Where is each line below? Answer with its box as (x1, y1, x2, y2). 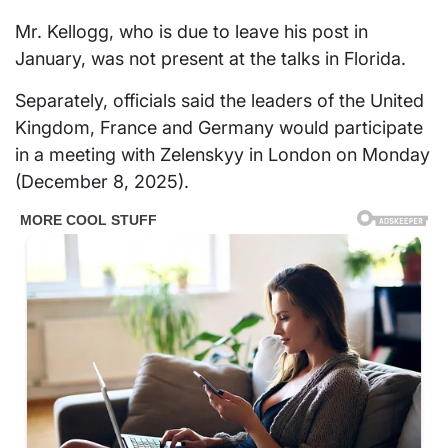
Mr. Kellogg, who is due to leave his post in (15, 21, 368, 43)
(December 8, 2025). (15, 171, 189, 193)
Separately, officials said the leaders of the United (15, 90, 424, 112)
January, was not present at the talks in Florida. (15, 48, 406, 70)
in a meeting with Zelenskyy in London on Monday (15, 144, 430, 166)
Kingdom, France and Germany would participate (15, 117, 423, 139)
